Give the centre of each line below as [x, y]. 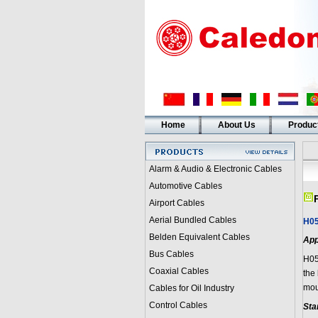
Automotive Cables [185, 186]
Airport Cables [176, 203]
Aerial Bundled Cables [192, 220]
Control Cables [178, 305]
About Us [236, 125]
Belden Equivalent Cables [199, 237]
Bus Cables [171, 254]
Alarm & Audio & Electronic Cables [215, 169]
